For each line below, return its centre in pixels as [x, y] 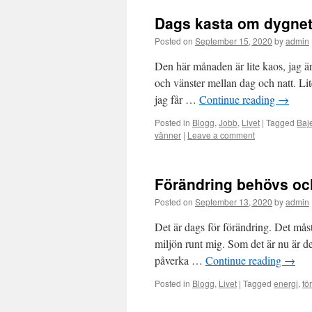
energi [286, 283]
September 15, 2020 [234, 41]
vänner [168, 135]
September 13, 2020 [234, 202]
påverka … [180, 260]
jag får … [177, 99]
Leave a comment [221, 135]
